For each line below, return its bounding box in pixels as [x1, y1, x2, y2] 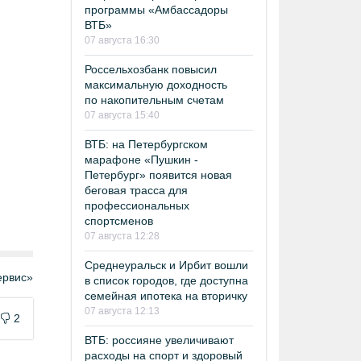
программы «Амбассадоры [85, 2, 228, 16]
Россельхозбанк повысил [85, 62, 217, 76]
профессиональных [85, 198, 189, 212]
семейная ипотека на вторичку [85, 288, 247, 302]
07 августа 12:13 [85, 305, 160, 317]
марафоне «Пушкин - [85, 152, 198, 166]
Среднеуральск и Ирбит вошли [85, 258, 248, 272]
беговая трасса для [85, 183, 188, 197]
